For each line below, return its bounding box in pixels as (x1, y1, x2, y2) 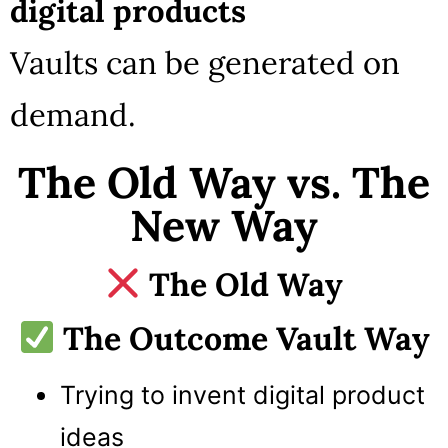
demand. (10, 94, 136, 134)
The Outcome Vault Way (54, 317, 430, 359)
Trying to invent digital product (60, 380, 425, 411)
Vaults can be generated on (10, 42, 400, 82)
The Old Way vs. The (18, 154, 430, 210)
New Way (130, 197, 318, 253)
